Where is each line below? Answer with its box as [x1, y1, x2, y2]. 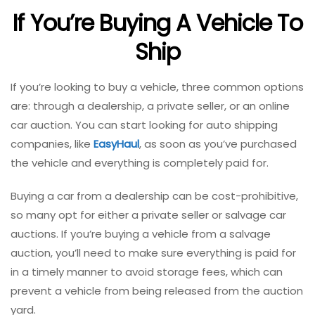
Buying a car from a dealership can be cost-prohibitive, [11, 188, 298, 203]
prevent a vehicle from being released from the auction [11, 283, 303, 298]
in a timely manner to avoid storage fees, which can [11, 264, 283, 279]
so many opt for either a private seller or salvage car [11, 207, 286, 222]
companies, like [11, 136, 94, 151]
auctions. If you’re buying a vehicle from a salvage [11, 226, 271, 241]
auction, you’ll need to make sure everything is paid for [11, 245, 296, 260]
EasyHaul [94, 136, 139, 151]
